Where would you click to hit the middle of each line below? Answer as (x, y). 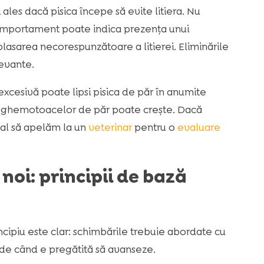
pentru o (154, 127)
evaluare (199, 127)
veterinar (110, 127)
